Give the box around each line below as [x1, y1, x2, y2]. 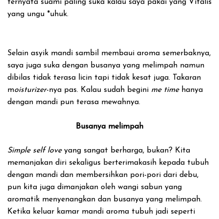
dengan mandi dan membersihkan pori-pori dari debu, [7, 171, 198, 179]
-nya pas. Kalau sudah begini [46, 86, 151, 94]
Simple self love [7, 147, 62, 154]
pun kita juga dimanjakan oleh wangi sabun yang [7, 183, 182, 191]
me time [151, 86, 179, 94]
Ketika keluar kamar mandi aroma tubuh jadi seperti [7, 208, 195, 216]
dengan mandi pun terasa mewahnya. [7, 98, 140, 106]
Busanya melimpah [76, 123, 143, 131]
